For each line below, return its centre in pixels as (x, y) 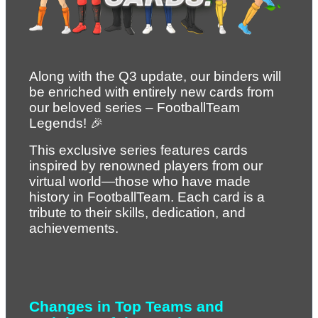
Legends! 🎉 (66, 124)
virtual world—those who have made (140, 182)
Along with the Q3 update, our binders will (155, 77)
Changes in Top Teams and (126, 307)
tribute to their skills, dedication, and (137, 213)
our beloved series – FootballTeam (135, 108)
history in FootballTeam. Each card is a (147, 197)
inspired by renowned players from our (146, 166)
